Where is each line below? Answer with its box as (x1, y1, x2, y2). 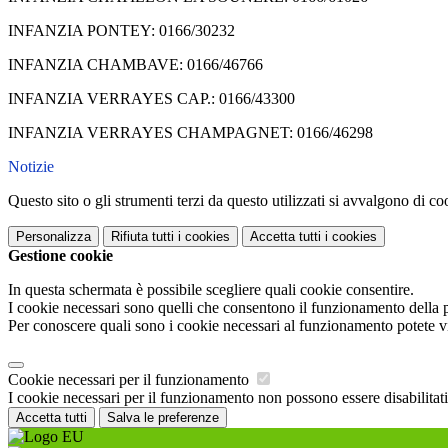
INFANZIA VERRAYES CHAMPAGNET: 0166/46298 (8, 124, 373, 142)
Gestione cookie (8, 247, 113, 265)
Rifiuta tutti (111, 229, 174, 245)
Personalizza (16, 229, 91, 245)
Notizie (8, 158, 54, 176)
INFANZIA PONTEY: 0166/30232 (8, 22, 235, 40)
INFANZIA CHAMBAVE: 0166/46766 (8, 56, 263, 74)
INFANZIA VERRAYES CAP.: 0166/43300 (8, 90, 295, 108)
